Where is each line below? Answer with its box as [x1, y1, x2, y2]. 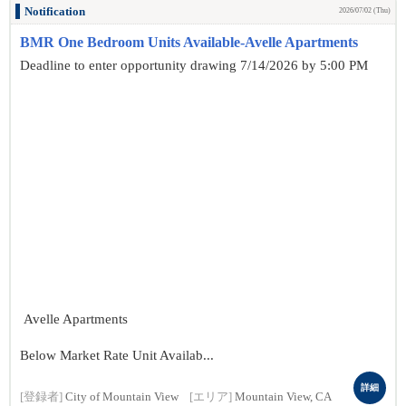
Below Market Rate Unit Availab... [20, 348, 214, 362]
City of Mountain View [65, 391, 179, 403]
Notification [24, 5, 85, 18]
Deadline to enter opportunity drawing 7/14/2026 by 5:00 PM [20, 58, 368, 72]
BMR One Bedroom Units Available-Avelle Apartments [20, 34, 358, 50]
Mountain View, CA [235, 391, 332, 403]
